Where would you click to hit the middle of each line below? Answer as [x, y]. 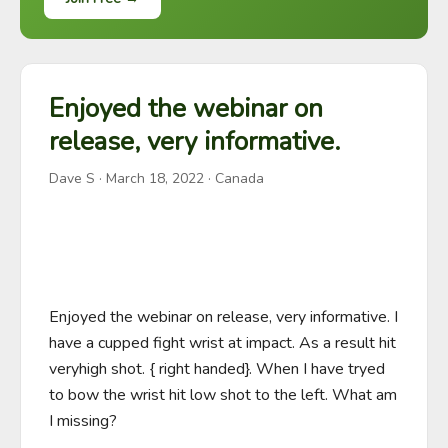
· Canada [234, 178]
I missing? [83, 421]
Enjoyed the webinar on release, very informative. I [223, 317]
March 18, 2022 [155, 178]
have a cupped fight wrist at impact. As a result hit [222, 343]
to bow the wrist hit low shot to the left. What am [223, 395]
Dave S [72, 178]
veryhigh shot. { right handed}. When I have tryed [217, 369]
